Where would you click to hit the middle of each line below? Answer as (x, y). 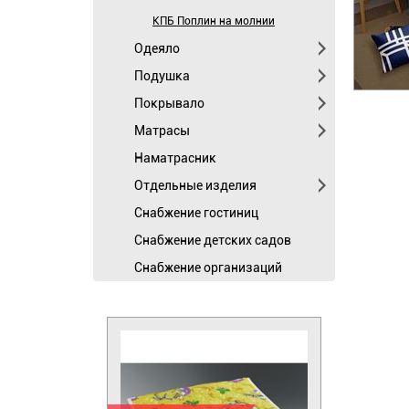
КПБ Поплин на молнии (214, 21)
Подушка (162, 76)
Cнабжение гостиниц (196, 213)
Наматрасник (175, 158)
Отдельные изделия (195, 185)
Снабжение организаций (208, 267)
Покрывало (169, 103)
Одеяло (157, 48)
